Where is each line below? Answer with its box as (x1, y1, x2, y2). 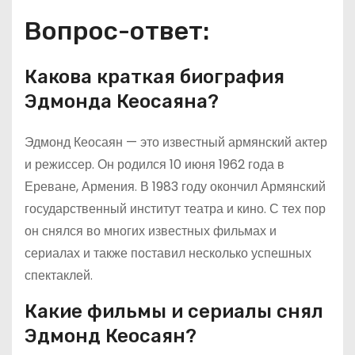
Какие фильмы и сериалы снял (25, 300, 323, 323)
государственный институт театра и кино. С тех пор (25, 200, 326, 218)
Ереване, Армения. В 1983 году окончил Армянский (25, 177, 326, 196)
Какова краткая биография (25, 66, 284, 88)
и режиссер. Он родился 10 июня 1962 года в (25, 155, 284, 174)
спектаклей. (25, 266, 93, 284)
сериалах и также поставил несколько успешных (25, 244, 311, 262)
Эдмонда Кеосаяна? (25, 90, 219, 113)
